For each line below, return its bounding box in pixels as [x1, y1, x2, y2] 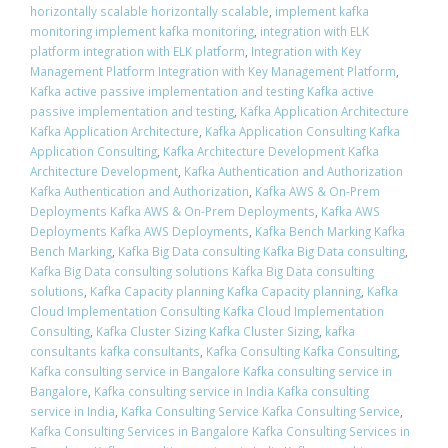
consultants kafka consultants [30, 343, 200, 360]
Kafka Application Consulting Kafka [205, 123, 400, 140]
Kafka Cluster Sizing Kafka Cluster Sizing [96, 323, 319, 340]
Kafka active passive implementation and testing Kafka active [30, 83, 374, 100]
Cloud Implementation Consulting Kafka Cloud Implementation [30, 303, 384, 320]
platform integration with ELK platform [30, 43, 245, 60]
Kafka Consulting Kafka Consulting [206, 343, 397, 360]
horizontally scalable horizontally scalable [30, 3, 269, 20]
